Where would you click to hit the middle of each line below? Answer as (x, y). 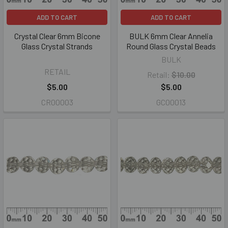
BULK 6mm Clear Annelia (171, 36)
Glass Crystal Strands (57, 46)
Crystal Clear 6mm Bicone (57, 36)
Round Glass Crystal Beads (171, 46)
